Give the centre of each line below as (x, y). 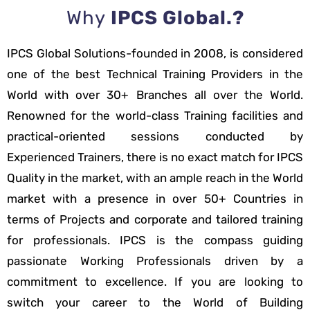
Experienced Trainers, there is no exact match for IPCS (155, 157)
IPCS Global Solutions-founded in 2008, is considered (155, 54)
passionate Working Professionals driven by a (155, 261)
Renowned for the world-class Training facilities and (155, 116)
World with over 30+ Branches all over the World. (155, 95)
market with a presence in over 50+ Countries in (155, 199)
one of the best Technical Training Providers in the (155, 74)
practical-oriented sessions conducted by (155, 137)
